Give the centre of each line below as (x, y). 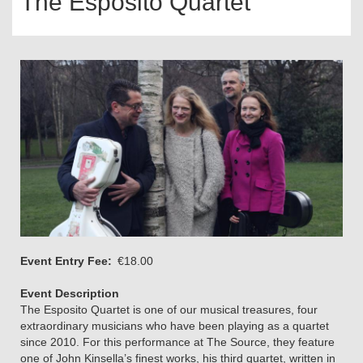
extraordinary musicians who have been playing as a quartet (175, 326)
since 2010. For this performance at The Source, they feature (177, 342)
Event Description (70, 294)
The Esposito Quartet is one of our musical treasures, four (169, 310)
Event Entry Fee (64, 261)
